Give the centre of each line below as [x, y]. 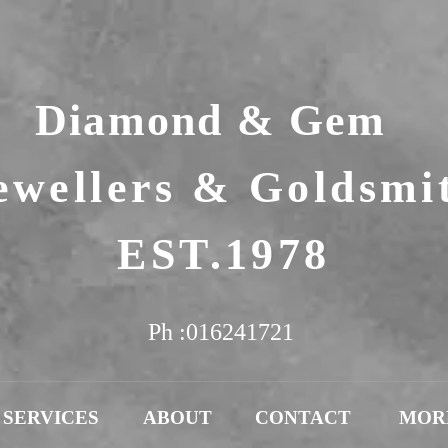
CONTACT [303, 417]
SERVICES [51, 417]
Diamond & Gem [224, 120]
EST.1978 [224, 254]
